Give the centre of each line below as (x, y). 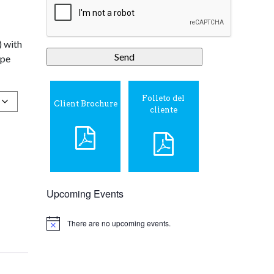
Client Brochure (85, 104)
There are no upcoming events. (119, 223)
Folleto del (164, 98)
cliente (163, 109)
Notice (57, 227)
